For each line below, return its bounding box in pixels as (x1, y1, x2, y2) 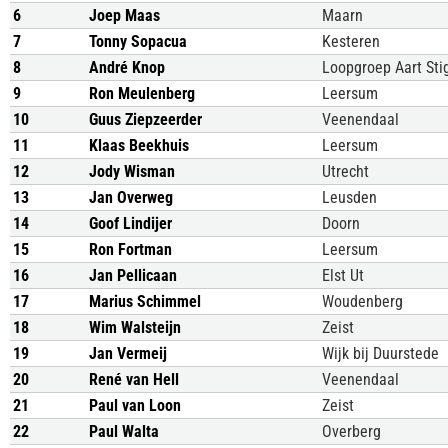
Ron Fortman (89, 240, 172, 259)
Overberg (322, 422, 381, 441)
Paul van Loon (89, 396, 181, 415)
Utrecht (322, 162, 369, 181)
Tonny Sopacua (89, 32, 187, 51)
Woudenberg (322, 292, 403, 311)
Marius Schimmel (89, 292, 201, 311)
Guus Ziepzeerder (89, 110, 202, 129)
